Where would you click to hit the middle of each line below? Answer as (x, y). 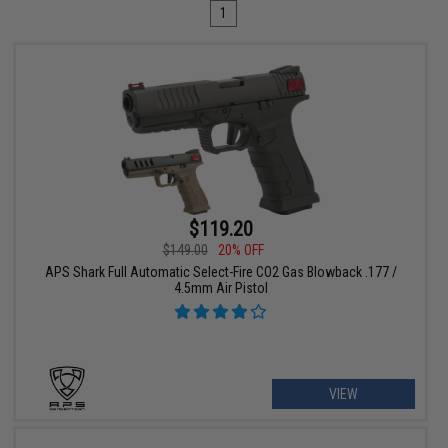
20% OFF (240, 250)
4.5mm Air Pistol (220, 288)
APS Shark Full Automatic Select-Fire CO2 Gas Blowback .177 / (220, 272)
